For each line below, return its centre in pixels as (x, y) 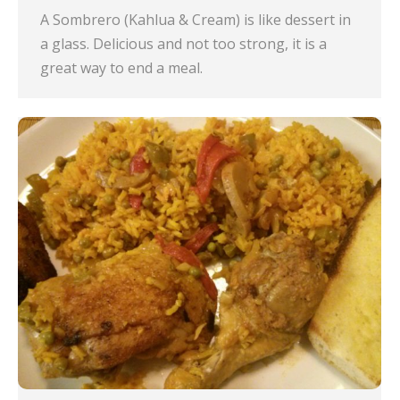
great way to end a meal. (121, 68)
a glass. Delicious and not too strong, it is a (183, 44)
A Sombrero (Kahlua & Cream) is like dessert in (196, 20)
